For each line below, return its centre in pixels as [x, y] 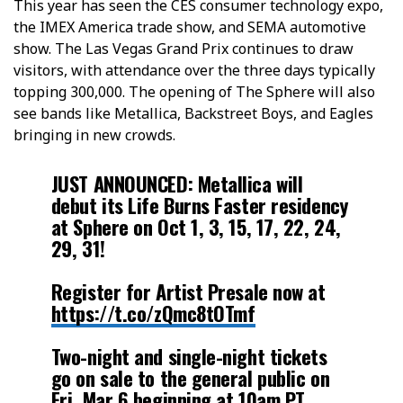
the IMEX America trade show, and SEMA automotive [190, 27]
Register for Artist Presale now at [188, 291]
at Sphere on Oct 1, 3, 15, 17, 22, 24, [196, 226]
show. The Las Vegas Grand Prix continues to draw [184, 48]
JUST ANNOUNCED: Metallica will [177, 183]
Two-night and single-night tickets [189, 355]
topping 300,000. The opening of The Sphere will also [194, 91]
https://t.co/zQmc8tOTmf [153, 312]
